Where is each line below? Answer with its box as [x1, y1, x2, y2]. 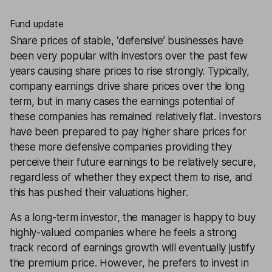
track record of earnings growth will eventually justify [10, 242, 255, 254]
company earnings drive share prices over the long [10, 80, 245, 92]
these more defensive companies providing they [10, 141, 232, 153]
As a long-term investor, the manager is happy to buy [10, 211, 256, 223]
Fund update [10, 18, 64, 30]
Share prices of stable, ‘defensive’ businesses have [10, 35, 243, 47]
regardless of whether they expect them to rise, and [10, 171, 253, 183]
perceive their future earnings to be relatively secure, [10, 156, 256, 168]
